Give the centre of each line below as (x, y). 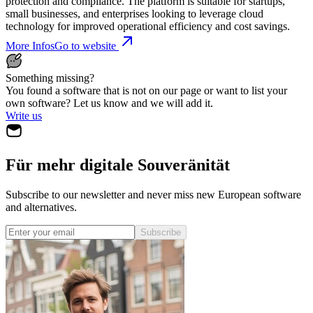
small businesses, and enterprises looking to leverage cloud (134, 13)
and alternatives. (41, 207)
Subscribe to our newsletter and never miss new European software (153, 194)
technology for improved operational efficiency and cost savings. (148, 26)
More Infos (30, 45)
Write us (24, 115)
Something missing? (50, 78)
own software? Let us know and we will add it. (109, 103)
